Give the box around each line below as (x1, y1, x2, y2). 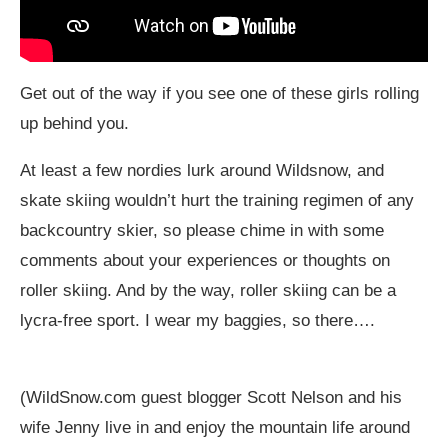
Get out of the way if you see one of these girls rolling (20, 83, 419, 103)
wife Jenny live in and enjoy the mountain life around (20, 417, 410, 437)
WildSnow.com (26, 387, 136, 407)
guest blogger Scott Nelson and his (136, 387, 402, 407)
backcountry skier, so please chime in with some (20, 220, 384, 240)
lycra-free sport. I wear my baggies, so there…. (20, 310, 375, 330)
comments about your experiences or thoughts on (20, 250, 390, 270)
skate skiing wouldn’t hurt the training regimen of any (20, 190, 414, 210)
